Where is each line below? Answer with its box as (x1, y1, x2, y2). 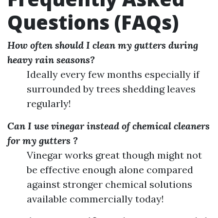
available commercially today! (27, 193, 164, 205)
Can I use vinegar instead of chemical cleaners (7, 120, 210, 132)
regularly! (27, 97, 71, 109)
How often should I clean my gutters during (7, 39, 198, 51)
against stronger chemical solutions (27, 178, 192, 190)
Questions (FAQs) (7, 9, 179, 36)
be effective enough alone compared (27, 163, 193, 176)
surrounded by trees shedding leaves (27, 83, 196, 95)
